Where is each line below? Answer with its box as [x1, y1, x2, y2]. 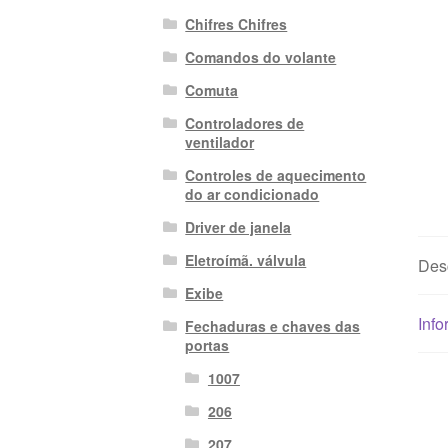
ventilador [185, 131, 255, 152]
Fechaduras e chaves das [185, 315, 361, 336]
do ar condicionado [185, 183, 320, 204]
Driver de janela [185, 216, 292, 237]
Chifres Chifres [185, 13, 288, 34]
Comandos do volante [185, 46, 337, 67]
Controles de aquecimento [185, 164, 367, 185]
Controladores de [185, 112, 305, 133]
